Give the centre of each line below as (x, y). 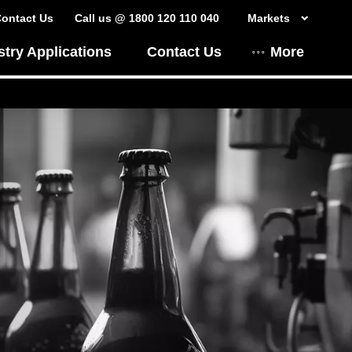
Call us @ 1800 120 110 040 (147, 18)
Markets (268, 18)
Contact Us (184, 51)
